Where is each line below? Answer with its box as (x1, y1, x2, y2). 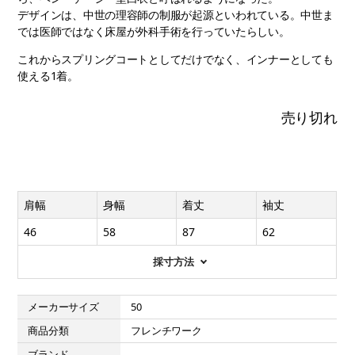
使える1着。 (17, 68, 78, 83)
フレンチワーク (131, 323, 202, 338)
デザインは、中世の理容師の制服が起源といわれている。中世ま (17, 7, 334, 22)
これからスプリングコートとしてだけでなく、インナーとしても (17, 52, 334, 67)
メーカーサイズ (28, 300, 99, 314)
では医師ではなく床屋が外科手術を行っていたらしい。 (17, 24, 290, 39)
